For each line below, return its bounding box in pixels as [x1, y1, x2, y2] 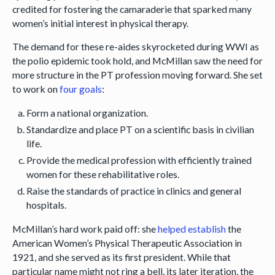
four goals [59, 83, 102, 95]
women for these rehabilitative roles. [26, 168, 180, 180]
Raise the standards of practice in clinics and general [26, 184, 242, 196]
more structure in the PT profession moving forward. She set [12, 69, 263, 81]
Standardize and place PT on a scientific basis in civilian [26, 123, 255, 136]
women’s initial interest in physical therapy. [12, 17, 190, 29]
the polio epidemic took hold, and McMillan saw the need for [12, 55, 263, 67]
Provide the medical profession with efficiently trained [26, 153, 252, 166]
